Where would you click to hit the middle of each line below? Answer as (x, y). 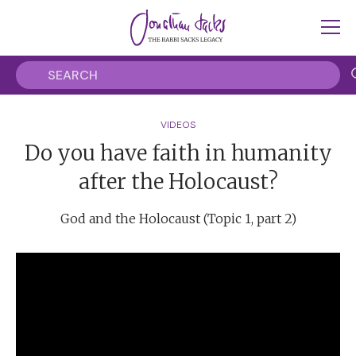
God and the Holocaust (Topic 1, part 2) (178, 219)
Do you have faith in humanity (178, 153)
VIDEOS (178, 125)
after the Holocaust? (178, 182)
